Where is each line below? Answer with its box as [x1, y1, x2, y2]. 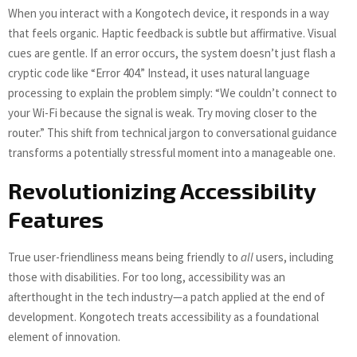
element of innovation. [8, 329, 120, 345]
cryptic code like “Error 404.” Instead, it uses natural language [8, 65, 310, 81]
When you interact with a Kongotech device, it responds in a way [8, 6, 329, 22]
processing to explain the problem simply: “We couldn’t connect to [8, 85, 337, 101]
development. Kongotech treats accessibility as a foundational [8, 309, 319, 325]
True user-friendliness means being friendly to [8, 249, 241, 265]
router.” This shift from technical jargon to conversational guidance [8, 125, 337, 141]
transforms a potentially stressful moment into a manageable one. [8, 145, 335, 161]
